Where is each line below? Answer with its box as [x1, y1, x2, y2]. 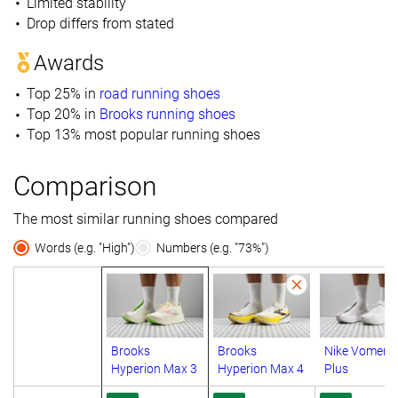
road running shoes [99, 84, 220, 102]
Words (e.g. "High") [35, 240, 135, 255]
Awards [34, 50, 104, 76]
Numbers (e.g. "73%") [156, 240, 269, 255]
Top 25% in [26, 84, 96, 102]
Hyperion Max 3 [111, 362, 197, 377]
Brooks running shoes [99, 105, 235, 123]
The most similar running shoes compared [13, 210, 278, 227]
